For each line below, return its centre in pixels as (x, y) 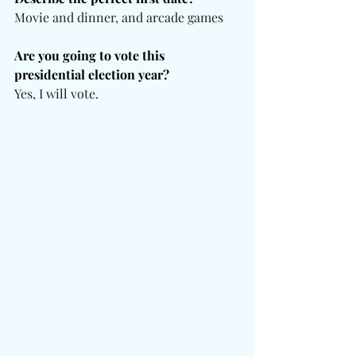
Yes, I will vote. (56, 94)
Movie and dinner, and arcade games (119, 17)
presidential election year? (92, 75)
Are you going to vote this (91, 56)
